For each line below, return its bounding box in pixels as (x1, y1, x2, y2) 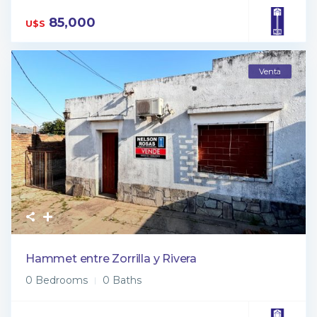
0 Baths (103, 273, 142, 287)
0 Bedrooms (25, 273, 88, 287)
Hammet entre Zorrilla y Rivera (25, 251, 197, 265)
